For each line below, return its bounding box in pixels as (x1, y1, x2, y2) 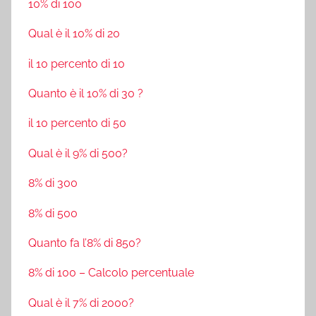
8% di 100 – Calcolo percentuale (28, 266, 194, 280)
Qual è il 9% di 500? (28, 146, 128, 160)
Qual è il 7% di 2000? (28, 296, 134, 310)
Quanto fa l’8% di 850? (28, 236, 141, 250)
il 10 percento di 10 (28, 56, 125, 71)
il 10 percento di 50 (28, 116, 126, 130)
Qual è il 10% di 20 (28, 27, 120, 41)
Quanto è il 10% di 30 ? (28, 87, 143, 101)
